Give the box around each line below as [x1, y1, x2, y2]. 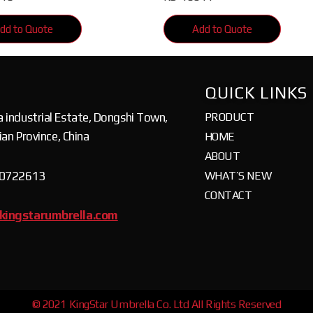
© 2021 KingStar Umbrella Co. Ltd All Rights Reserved [31, 297, 282, 311]
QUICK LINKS [204, 82, 307, 102]
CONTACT [204, 188, 252, 202]
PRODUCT [204, 110, 254, 124]
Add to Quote [192, 23, 252, 36]
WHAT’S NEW [204, 168, 272, 182]
